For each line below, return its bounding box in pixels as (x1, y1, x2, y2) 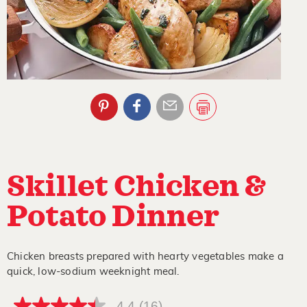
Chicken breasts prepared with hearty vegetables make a (7, 251, 284, 262)
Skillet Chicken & (7, 172, 266, 202)
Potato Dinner (7, 202, 220, 232)
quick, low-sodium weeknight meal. (7, 267, 180, 277)
